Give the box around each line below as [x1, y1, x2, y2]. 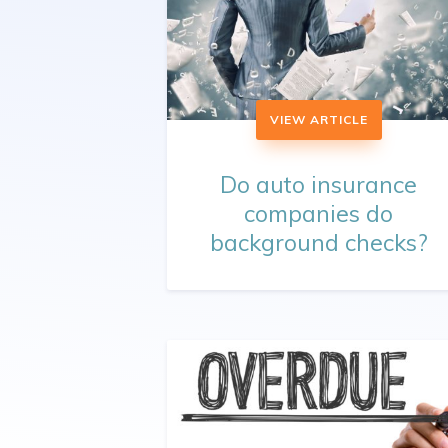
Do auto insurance [220, 170, 418, 200]
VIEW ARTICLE [269, 112, 368, 128]
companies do [244, 199, 394, 229]
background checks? [209, 228, 428, 258]
